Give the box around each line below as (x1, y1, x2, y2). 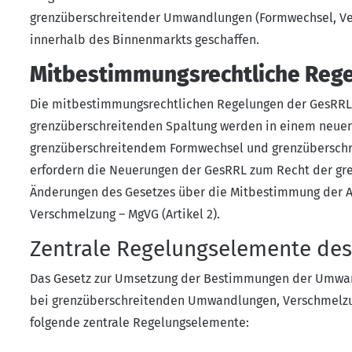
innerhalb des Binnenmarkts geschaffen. (30, 31, 259, 47)
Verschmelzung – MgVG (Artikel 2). (30, 206, 220, 222)
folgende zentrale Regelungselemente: (30, 314, 249, 330)
